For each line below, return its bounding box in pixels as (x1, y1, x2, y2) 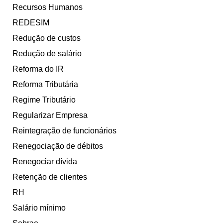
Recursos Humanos (12, 3, 83, 12)
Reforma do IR (12, 65, 64, 74)
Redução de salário (12, 49, 82, 58)
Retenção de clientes (12, 173, 87, 182)
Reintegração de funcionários (12, 126, 116, 135)
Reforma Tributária (12, 80, 78, 89)
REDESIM (12, 18, 49, 27)
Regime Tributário (12, 96, 76, 105)
